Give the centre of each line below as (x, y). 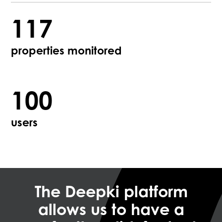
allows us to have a (111, 211)
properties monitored (66, 52)
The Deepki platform (111, 193)
